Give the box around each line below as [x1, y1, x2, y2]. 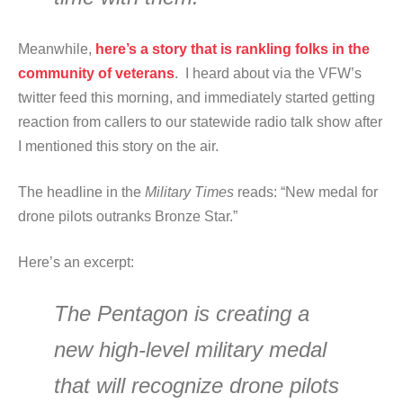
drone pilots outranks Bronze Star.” [18, 209, 237, 224]
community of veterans [18, 66, 175, 81]
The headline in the [18, 184, 145, 200]
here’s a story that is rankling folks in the [95, 41, 370, 57]
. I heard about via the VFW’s [175, 66, 362, 81]
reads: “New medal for [234, 184, 378, 200]
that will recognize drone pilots [54, 373, 339, 398]
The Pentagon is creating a [54, 301, 309, 326]
